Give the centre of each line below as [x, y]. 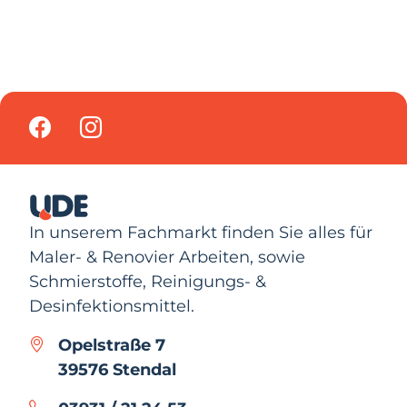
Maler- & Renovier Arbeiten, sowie [167, 257]
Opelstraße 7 [112, 345]
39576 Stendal [117, 369]
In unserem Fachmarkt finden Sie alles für [201, 232]
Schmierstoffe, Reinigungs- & [148, 281]
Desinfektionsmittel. [112, 306]
